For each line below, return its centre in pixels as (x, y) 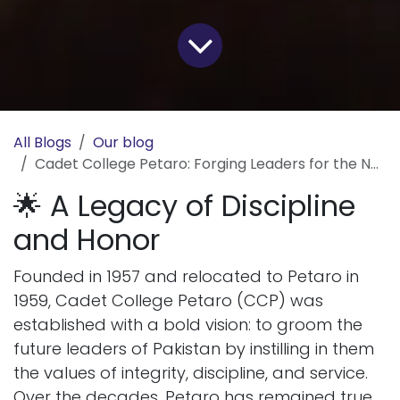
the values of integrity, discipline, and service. (191, 373)
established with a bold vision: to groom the (188, 325)
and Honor (87, 240)
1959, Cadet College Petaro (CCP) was (168, 301)
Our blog (123, 143)
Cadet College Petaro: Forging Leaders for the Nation (203, 164)
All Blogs (42, 143)
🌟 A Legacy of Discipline (184, 206)
